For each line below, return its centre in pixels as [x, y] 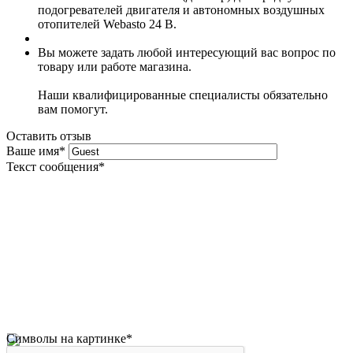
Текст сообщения [52, 167]
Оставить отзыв [49, 136]
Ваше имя [33, 151]
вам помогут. [73, 110]
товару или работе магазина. [115, 67]
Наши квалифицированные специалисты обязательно [183, 95]
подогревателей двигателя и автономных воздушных [181, 10]
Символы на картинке [66, 339]
